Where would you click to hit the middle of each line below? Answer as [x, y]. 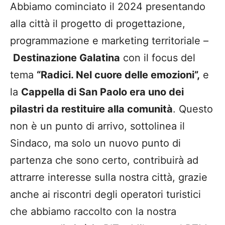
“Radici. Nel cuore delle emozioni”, [118, 75]
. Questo [193, 109]
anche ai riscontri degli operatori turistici [105, 194]
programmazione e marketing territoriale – [109, 40]
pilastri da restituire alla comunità [91, 109]
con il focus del [158, 58]
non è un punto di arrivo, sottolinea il [97, 126]
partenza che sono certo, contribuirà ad [104, 160]
